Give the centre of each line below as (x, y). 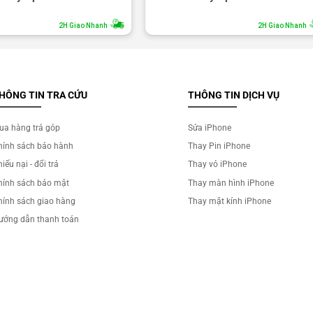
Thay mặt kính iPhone (230, 201)
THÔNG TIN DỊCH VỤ (234, 95)
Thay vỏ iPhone (218, 165)
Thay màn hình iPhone (231, 183)
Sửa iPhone (210, 128)
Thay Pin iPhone (219, 146)
